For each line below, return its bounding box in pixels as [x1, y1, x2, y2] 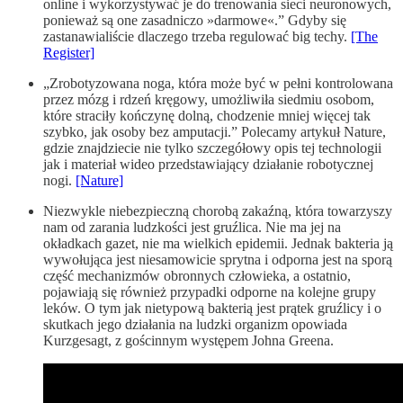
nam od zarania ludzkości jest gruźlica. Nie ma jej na [43, 219, 341, 236]
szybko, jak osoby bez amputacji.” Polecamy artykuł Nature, [43, 124, 386, 140]
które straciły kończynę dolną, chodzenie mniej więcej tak [43, 108, 371, 124]
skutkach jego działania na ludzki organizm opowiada [43, 317, 347, 333]
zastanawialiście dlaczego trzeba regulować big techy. [43, 29, 351, 45]
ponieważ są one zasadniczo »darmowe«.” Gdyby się [43, 13, 346, 29]
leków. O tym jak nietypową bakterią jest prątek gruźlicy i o [43, 300, 381, 317]
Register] [43, 45, 94, 61]
